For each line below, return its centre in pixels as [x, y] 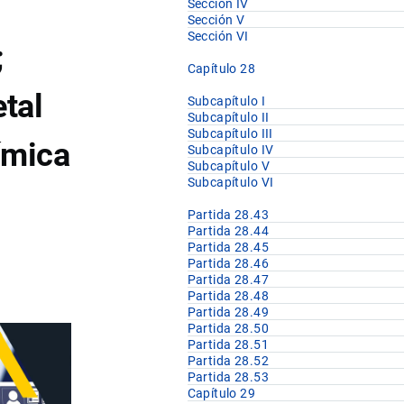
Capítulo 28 [221, 69]
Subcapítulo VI [230, 183]
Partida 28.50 [228, 329]
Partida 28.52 [228, 361]
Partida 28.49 [228, 312]
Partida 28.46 [228, 264]
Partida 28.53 [228, 377]
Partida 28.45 [228, 248]
